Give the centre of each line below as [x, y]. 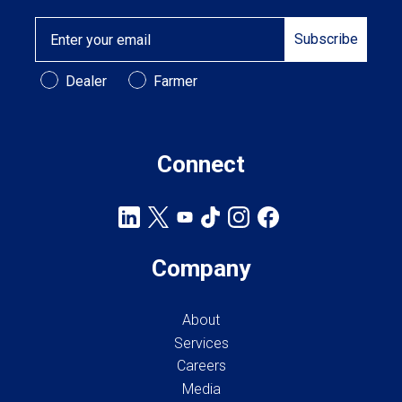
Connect [201, 165]
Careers [201, 366]
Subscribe [327, 39]
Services [201, 343]
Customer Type [92, 79]
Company [201, 269]
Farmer [175, 81]
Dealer [86, 81]
